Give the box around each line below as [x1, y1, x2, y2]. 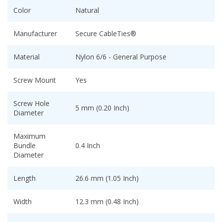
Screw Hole [13, 99, 50, 109]
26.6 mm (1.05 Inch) [75, 173, 139, 183]
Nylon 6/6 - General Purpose [75, 52, 166, 62]
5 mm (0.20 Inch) [75, 103, 129, 113]
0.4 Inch [75, 141, 100, 151]
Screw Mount [13, 75, 56, 85]
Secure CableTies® [75, 29, 136, 39]
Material [13, 52, 40, 62]
